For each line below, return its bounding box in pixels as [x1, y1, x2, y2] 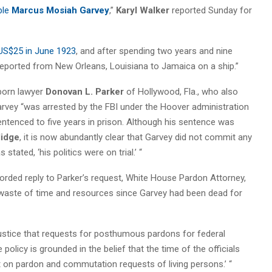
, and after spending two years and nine [76, 45, 233, 56]
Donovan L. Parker [46, 86, 124, 97]
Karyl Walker [116, 4, 169, 16]
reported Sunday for [169, 4, 252, 16]
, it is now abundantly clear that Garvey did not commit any [19, 131, 252, 143]
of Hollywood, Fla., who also [124, 86, 238, 97]
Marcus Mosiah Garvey [12, 4, 109, 16]
